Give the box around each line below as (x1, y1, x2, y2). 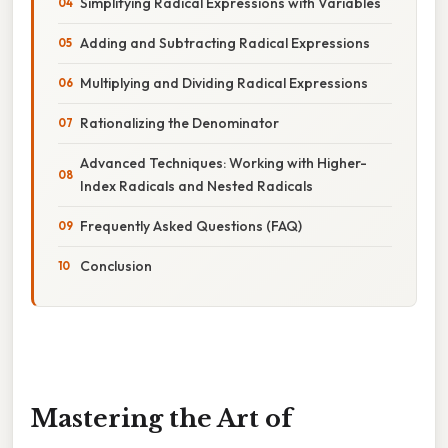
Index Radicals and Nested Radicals (80, 176, 313, 195)
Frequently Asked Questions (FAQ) (80, 216, 302, 235)
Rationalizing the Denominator (80, 113, 279, 132)
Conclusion (80, 256, 152, 275)
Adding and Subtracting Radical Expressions (80, 33, 370, 52)
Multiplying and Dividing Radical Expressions (80, 73, 368, 92)
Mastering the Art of (31, 403, 292, 433)
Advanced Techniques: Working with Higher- (80, 153, 367, 172)
